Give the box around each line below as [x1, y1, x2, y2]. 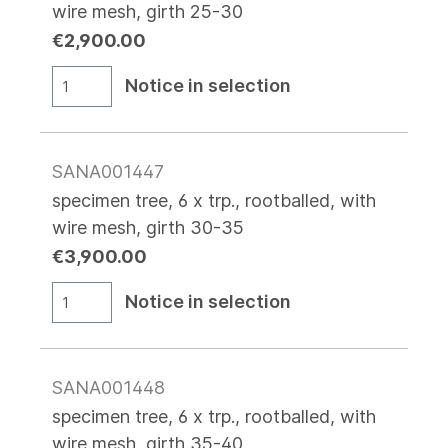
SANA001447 [52, 160, 164, 182]
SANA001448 [52, 376, 165, 398]
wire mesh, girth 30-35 [52, 216, 244, 238]
